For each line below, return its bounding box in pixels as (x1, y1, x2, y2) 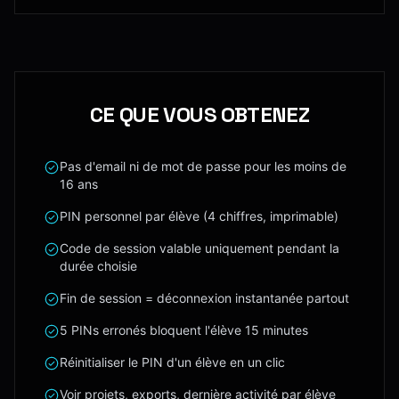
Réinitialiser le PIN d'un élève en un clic (60, 354, 285, 370)
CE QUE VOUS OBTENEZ (89, 101, 310, 128)
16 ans (60, 176, 98, 191)
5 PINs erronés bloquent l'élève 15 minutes (60, 322, 308, 338)
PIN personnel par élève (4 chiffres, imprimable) (60, 208, 338, 224)
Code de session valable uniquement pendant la (60, 240, 339, 256)
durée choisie (60, 258, 137, 273)
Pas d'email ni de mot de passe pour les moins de (60, 159, 346, 174)
